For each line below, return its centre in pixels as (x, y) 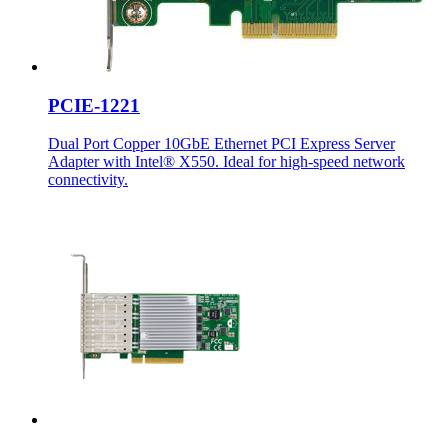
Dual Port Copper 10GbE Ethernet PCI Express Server (221, 144)
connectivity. (88, 180)
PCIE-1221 (94, 105)
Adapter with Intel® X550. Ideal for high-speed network (226, 162)
